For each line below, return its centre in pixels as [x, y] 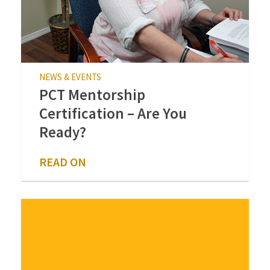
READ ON [63, 162]
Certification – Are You [113, 113]
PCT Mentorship [92, 95]
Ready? [63, 132]
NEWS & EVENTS [70, 77]
